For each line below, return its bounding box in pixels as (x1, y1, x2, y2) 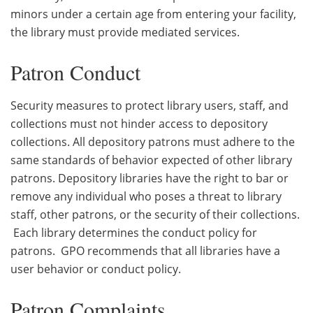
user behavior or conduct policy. (10, 261, 181, 277)
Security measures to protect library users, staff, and (10, 97, 289, 113)
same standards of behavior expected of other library (10, 152, 292, 168)
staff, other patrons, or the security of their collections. (10, 206, 300, 222)
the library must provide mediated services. (10, 24, 240, 40)
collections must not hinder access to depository (10, 115, 268, 131)
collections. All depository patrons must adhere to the (10, 133, 295, 150)
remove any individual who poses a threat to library (10, 188, 282, 204)
